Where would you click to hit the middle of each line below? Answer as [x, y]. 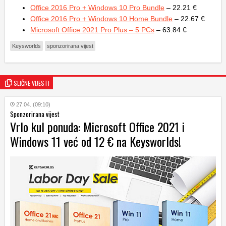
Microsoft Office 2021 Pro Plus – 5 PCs [92, 30]
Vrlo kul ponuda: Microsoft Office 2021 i [97, 127]
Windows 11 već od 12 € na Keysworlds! [96, 142]
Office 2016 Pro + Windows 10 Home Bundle [101, 19]
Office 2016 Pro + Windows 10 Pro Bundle [97, 8]
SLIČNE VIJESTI [32, 83]
